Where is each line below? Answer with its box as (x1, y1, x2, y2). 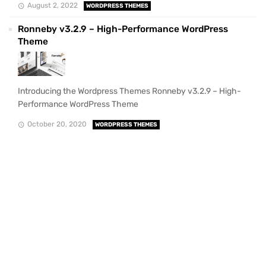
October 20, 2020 (27, 120, 87, 129)
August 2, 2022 (27, 1, 78, 10)
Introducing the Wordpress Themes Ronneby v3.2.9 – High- (18, 86, 241, 97)
